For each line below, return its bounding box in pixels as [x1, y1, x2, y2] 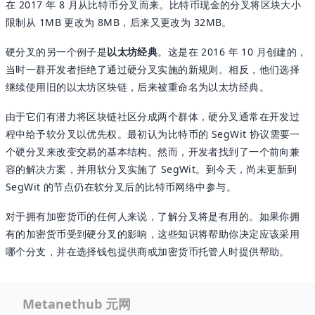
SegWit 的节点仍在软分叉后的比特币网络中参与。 [6, 179, 236, 193]
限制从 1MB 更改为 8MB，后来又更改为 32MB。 [6, 15, 232, 30]
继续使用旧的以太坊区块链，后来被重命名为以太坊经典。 [6, 80, 269, 94]
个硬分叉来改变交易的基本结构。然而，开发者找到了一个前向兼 [6, 144, 300, 158]
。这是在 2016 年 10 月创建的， [157, 45, 307, 59]
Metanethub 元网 [22, 295, 131, 312]
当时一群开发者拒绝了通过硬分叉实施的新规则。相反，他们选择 [6, 63, 300, 77]
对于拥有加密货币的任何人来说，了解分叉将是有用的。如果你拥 [6, 209, 300, 223]
